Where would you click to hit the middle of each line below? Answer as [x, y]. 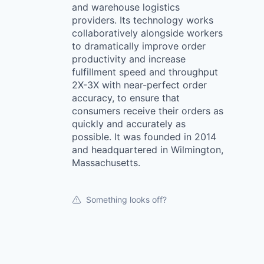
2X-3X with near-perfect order [139, 85]
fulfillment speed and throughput [145, 72]
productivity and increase [129, 59]
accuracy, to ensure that [126, 98]
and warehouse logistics [126, 7]
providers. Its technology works [143, 20]
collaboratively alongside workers [147, 33]
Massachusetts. [106, 163]
